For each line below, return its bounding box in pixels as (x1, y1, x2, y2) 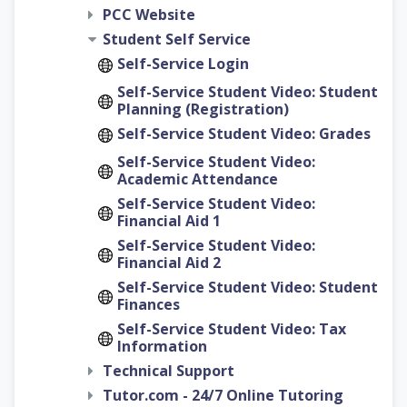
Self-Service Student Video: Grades (117, 123, 371, 144)
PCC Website (103, 4, 195, 25)
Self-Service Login (117, 53, 249, 74)
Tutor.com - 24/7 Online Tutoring (103, 384, 343, 405)
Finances (117, 293, 180, 314)
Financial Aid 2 (117, 252, 221, 273)
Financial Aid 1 (117, 210, 221, 231)
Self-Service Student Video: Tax (117, 318, 346, 339)
